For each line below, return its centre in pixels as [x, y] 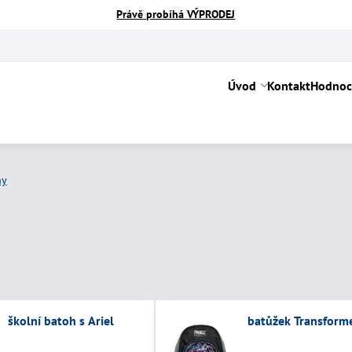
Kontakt [288, 86]
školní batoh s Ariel [101, 321]
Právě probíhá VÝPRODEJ [176, 14]
